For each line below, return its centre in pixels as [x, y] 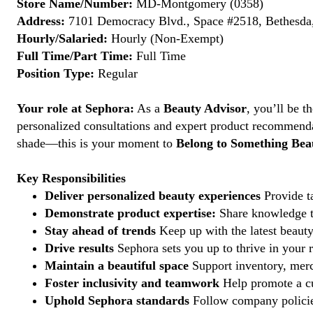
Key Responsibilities [71, 178]
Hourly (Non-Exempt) [166, 38]
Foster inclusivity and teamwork [132, 283]
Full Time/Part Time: [75, 56]
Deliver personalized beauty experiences [153, 196]
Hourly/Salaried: [62, 38]
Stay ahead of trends [100, 231]
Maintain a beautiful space [117, 265]
